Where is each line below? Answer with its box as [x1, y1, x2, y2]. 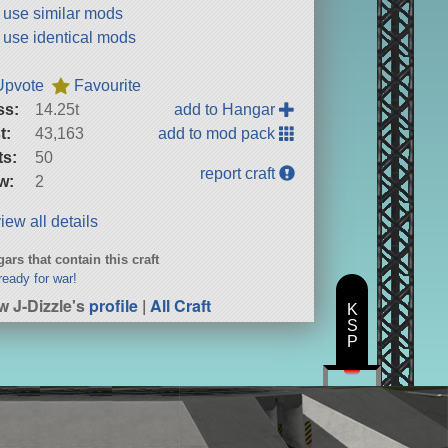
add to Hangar [174, 100, 280, 118]
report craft [200, 164, 280, 182]
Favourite [74, 76, 142, 94]
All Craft [150, 293, 212, 317]
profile [89, 293, 139, 317]
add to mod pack [158, 124, 280, 142]
